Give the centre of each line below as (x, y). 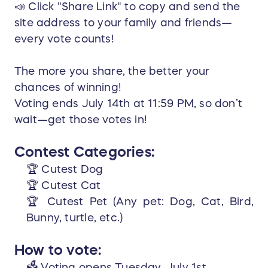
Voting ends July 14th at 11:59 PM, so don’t (129, 104)
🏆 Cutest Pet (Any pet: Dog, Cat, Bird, (140, 202)
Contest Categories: (84, 152)
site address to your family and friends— (124, 23)
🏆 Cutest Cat (65, 186)
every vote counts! (64, 39)
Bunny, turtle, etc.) (75, 218)
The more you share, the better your (112, 71)
